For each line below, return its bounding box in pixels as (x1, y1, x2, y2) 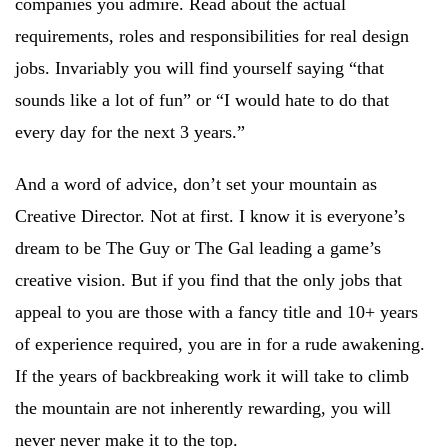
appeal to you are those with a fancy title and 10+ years (15, 302, 418, 322)
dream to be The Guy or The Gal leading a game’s (15, 238, 381, 258)
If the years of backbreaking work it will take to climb (15, 366, 409, 386)
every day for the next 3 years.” (15, 122, 245, 142)
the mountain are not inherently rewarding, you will (15, 398, 391, 418)
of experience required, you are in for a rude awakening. (15, 334, 425, 354)
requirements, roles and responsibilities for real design (15, 26, 409, 46)
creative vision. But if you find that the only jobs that (15, 270, 402, 290)
